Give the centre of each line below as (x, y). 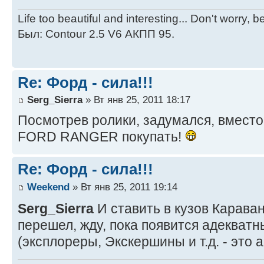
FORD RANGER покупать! (101, 137)
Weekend (48, 187)
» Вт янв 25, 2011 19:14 (123, 187)
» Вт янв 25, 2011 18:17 (136, 100)
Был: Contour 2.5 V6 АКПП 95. (96, 34)
